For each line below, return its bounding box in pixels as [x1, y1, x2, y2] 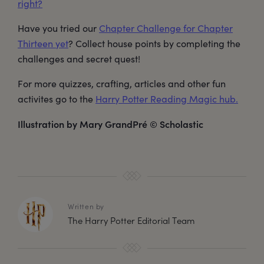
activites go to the [18, 92, 95, 105]
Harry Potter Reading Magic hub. [95, 92, 238, 105]
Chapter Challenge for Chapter [99, 21, 233, 34]
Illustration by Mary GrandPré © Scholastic [18, 117, 203, 130]
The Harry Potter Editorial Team [68, 214, 194, 226]
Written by [68, 201, 104, 211]
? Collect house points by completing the [68, 37, 240, 49]
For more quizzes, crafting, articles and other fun [18, 77, 226, 90]
